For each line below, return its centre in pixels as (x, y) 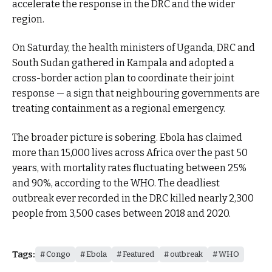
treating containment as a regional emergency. (119, 109)
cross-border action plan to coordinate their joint (123, 78)
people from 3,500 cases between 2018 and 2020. (121, 213)
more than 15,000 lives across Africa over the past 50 (130, 152)
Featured (138, 254)
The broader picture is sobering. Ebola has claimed (127, 137)
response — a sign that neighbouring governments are (136, 93)
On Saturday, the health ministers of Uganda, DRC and (134, 48)
